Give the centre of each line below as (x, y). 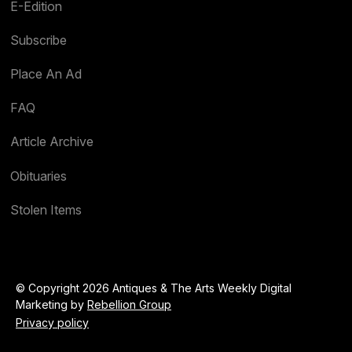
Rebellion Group (129, 305)
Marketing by (51, 305)
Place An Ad (46, 74)
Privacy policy (52, 323)
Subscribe (39, 40)
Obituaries (39, 176)
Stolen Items (46, 209)
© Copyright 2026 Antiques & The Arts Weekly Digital (154, 288)
